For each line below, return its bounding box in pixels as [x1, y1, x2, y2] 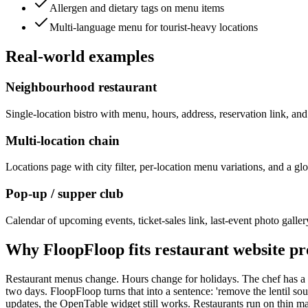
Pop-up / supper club [5, 186, 124, 201]
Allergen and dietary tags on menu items [49, 2, 224, 14]
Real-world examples [5, 47, 154, 66]
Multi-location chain [5, 133, 120, 148]
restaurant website [155, 240, 285, 258]
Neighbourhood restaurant [5, 80, 157, 95]
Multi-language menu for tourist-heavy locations [49, 21, 258, 34]
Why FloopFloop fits [5, 240, 155, 258]
